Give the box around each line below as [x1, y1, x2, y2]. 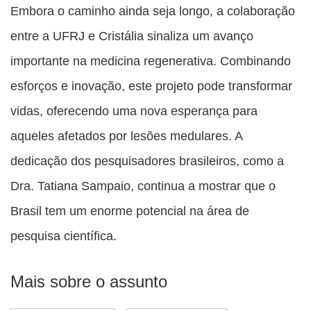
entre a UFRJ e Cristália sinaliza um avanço [10, 28, 253, 44]
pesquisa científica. [10, 228, 117, 244]
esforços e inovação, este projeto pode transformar [10, 78, 292, 94]
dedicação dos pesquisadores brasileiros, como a [10, 153, 284, 169]
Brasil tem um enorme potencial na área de [10, 203, 249, 219]
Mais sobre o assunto [10, 272, 167, 292]
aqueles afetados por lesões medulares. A [10, 128, 242, 144]
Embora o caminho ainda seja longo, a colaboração [10, 3, 295, 19]
